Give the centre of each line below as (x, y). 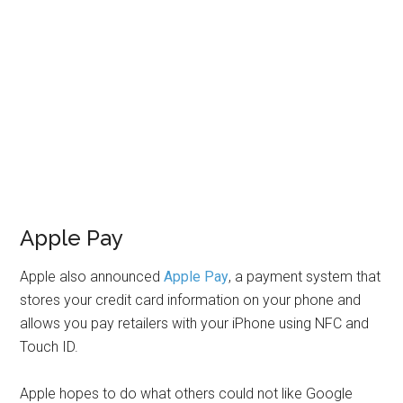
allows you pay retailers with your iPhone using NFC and (195, 324)
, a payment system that (305, 277)
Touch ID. (49, 347)
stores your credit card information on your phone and (191, 300)
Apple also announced (92, 277)
